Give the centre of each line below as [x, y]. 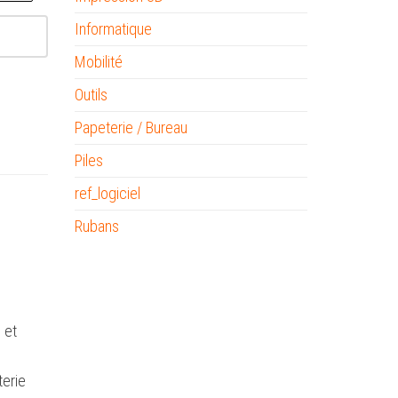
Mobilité [98, 62]
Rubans [96, 226]
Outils [91, 95]
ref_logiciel [107, 193]
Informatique [113, 29]
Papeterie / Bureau [131, 127]
